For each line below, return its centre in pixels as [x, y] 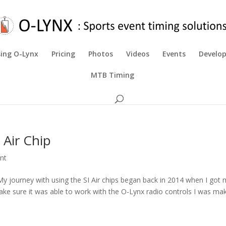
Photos [101, 54]
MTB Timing [112, 75]
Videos [138, 54]
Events [174, 54]
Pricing [63, 54]
